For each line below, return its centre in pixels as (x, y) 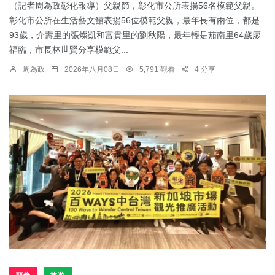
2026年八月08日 (92, 70)
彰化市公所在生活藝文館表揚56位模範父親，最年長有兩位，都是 (134, 21)
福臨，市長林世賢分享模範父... (69, 50)
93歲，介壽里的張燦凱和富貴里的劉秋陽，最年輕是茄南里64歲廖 (135, 35)
